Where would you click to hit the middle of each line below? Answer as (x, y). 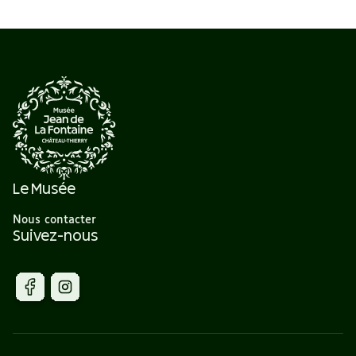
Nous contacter (54, 220)
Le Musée (44, 190)
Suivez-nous (55, 236)
